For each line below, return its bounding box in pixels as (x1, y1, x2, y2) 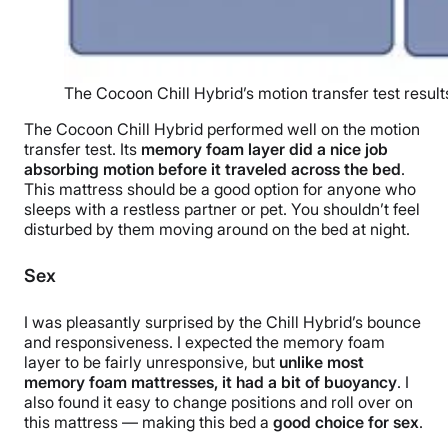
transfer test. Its (24, 139, 141, 160)
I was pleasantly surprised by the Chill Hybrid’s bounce (24, 312, 421, 333)
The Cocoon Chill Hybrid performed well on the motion (24, 119, 420, 140)
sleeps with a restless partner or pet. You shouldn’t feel (24, 199, 420, 220)
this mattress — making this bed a (24, 412, 273, 433)
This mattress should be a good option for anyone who (24, 179, 416, 200)
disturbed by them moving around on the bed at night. (24, 219, 410, 240)
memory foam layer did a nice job (141, 139, 388, 160)
